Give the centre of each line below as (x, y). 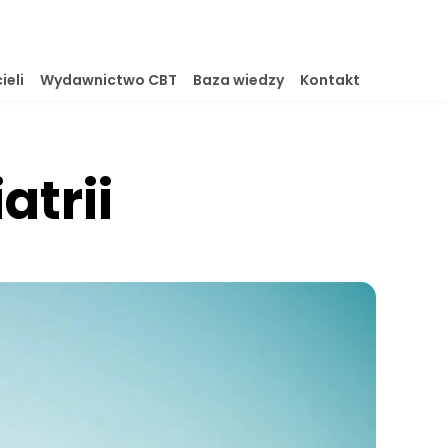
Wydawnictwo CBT (108, 79)
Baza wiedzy (238, 79)
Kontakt (330, 79)
